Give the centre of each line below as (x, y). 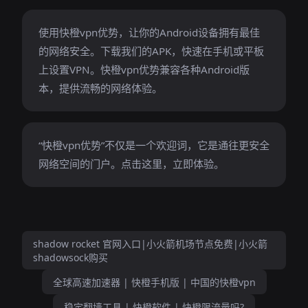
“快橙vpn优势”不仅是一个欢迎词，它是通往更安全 (154, 145)
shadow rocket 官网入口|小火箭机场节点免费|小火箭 (150, 244)
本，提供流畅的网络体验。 (100, 88)
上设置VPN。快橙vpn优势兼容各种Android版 (144, 69)
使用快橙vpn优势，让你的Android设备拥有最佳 (149, 32)
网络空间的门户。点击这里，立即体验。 (131, 164)
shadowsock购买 (70, 257)
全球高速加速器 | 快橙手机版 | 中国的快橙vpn (154, 282)
